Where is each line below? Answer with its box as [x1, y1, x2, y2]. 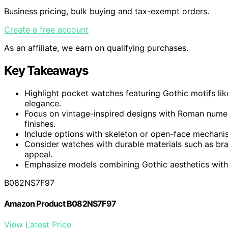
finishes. [24, 118, 55, 129]
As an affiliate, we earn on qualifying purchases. [4, 42, 188, 53]
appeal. [24, 149, 52, 159]
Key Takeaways [4, 63, 88, 78]
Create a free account [4, 24, 89, 35]
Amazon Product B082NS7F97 [4, 198, 116, 209]
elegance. [24, 98, 61, 108]
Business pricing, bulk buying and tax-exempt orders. [4, 6, 209, 16]
